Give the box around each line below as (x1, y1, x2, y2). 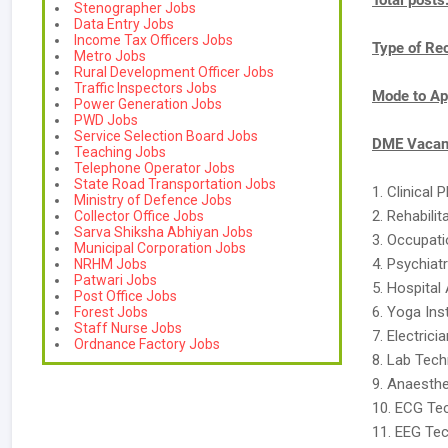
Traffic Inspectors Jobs (74, 80, 217, 96)
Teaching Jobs (74, 144, 166, 160)
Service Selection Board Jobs (74, 128, 258, 144)
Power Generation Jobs (74, 96, 222, 112)
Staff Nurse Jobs (74, 320, 182, 336)
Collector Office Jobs (74, 208, 204, 224)
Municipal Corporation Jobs (74, 240, 246, 256)
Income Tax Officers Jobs (74, 32, 233, 48)
